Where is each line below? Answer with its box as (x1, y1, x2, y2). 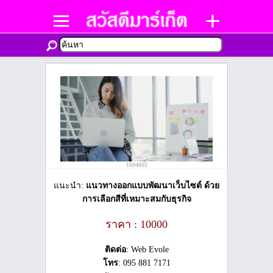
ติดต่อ (104, 245, 126, 254)
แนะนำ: (54, 181, 86, 190)
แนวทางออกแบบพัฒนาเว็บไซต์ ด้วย (86, 181, 219, 190)
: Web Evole (126, 245, 169, 254)
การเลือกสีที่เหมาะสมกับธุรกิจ (82, 194, 191, 204)
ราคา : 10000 (105, 218, 168, 230)
